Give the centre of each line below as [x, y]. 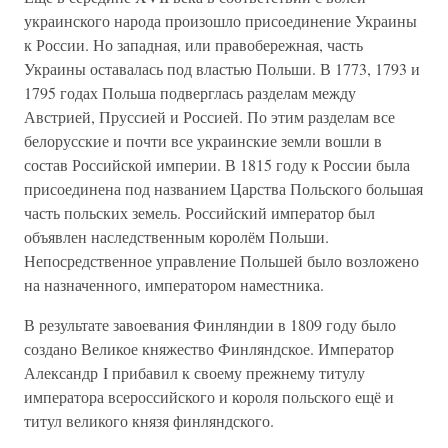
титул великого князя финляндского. [149, 420]
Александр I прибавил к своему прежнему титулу [194, 372]
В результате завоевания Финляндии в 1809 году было [210, 324]
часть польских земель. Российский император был [199, 212]
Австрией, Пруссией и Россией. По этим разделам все [209, 116]
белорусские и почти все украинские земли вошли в [203, 140]
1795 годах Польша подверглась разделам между [190, 92]
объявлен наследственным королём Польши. [176, 236]
